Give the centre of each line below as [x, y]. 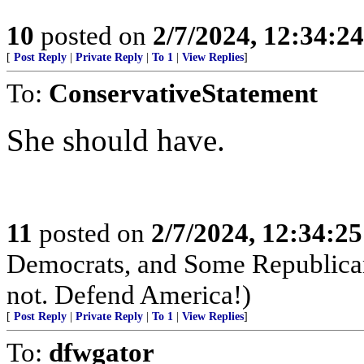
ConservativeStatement [183, 93]
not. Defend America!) [129, 295]
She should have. [116, 140]
